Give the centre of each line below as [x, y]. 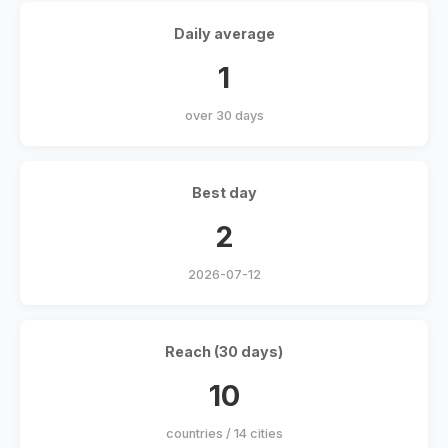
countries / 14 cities [224, 434]
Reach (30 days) [224, 352]
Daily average [224, 34]
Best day [224, 193]
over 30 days [224, 116]
